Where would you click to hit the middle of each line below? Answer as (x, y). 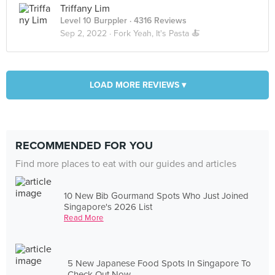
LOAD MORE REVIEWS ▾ (137, 85)
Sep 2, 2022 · (87, 33)
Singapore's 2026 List (108, 207)
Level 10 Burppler (94, 21)
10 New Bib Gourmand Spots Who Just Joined (157, 196)
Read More (84, 218)
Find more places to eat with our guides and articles (126, 164)
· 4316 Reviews (157, 21)
